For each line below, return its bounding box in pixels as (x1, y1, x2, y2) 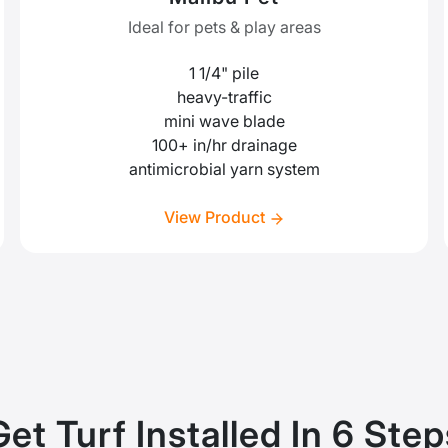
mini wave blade (163, 111, 285, 132)
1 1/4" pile (189, 63, 259, 84)
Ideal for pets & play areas (127, 17, 321, 38)
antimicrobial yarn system (128, 159, 320, 180)
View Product (163, 207, 269, 228)
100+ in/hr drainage (151, 135, 297, 156)
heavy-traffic (176, 87, 272, 108)
